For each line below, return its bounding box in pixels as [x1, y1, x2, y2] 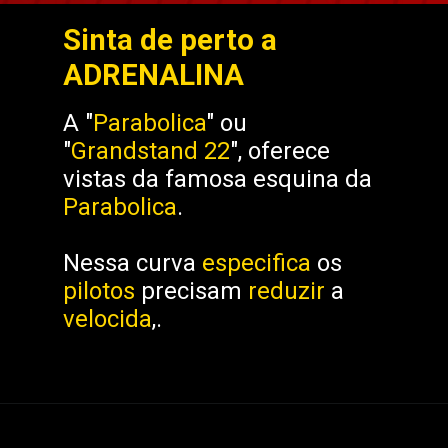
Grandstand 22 [71, 136, 231, 165]
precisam [141, 276, 249, 305]
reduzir [248, 276, 332, 305]
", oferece [230, 136, 331, 165]
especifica [202, 248, 318, 277]
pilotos [63, 276, 142, 305]
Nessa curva [63, 248, 203, 277]
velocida [63, 304, 153, 333]
